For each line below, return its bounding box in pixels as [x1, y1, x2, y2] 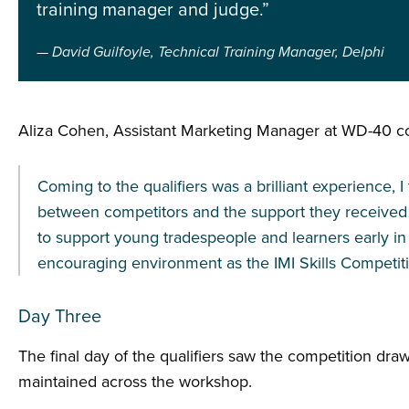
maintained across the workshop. [18, 372, 252, 393]
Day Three [18, 306, 101, 329]
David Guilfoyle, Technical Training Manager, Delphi [52, 43, 384, 62]
